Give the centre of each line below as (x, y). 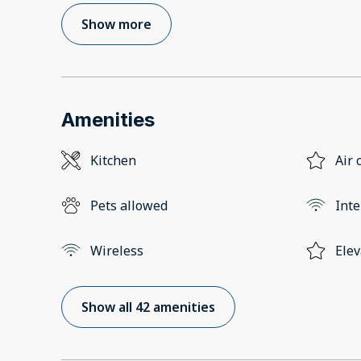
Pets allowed (129, 206)
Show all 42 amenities (148, 307)
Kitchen (113, 161)
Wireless (117, 251)
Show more (116, 25)
